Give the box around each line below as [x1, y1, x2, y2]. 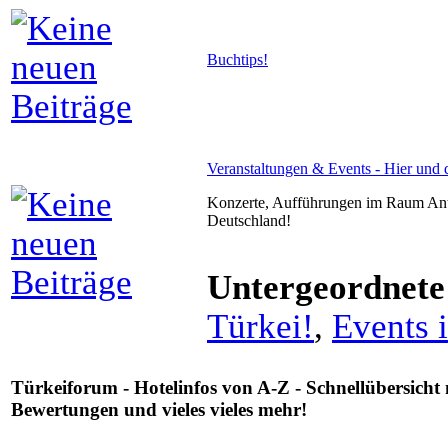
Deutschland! [207, 211, 291, 229]
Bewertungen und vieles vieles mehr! [11, 398, 307, 420]
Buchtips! [207, 50, 268, 68]
